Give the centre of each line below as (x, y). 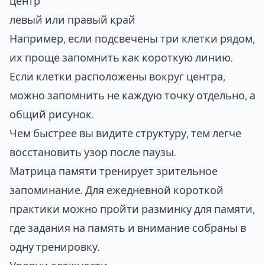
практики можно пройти (75, 209)
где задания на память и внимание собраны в (128, 228)
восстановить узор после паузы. (93, 152)
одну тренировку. (55, 247)
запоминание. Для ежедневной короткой (117, 190)
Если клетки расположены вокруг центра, (117, 76)
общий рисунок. (52, 114)
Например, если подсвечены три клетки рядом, (132, 38)
